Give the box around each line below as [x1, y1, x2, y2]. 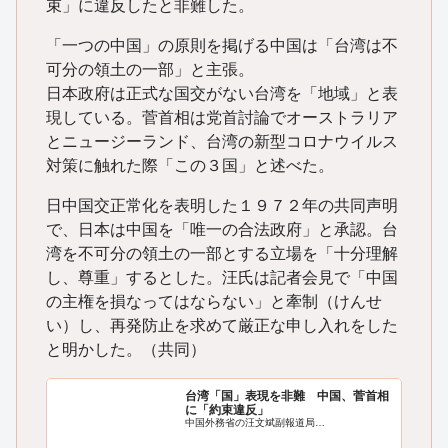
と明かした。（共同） [45, 340, 206, 358]
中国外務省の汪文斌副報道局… [184, 417, 325, 429]
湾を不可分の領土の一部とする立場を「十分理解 [45, 244, 398, 262]
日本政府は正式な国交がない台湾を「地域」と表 [45, 84, 398, 102]
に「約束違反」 [184, 403, 269, 418]
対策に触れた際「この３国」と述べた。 [45, 156, 334, 174]
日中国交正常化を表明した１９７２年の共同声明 [45, 196, 398, 214]
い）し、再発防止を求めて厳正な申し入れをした [45, 316, 398, 334]
